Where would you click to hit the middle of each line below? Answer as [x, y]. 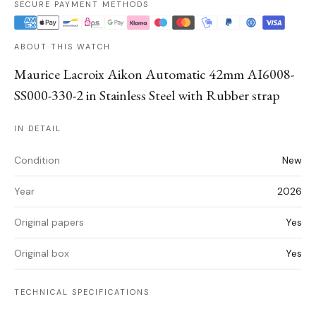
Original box [42, 254]
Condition [37, 160]
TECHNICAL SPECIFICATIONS [82, 292]
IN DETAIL [38, 129]
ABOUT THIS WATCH [62, 47]
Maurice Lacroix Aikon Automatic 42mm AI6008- [154, 74]
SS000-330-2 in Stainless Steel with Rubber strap [147, 96]
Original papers [49, 223]
